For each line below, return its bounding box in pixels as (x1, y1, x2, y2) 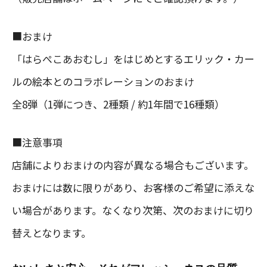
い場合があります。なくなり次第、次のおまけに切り (12, 202, 254, 218)
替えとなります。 (12, 225, 91, 240)
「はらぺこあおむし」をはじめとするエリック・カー (12, 51, 254, 66)
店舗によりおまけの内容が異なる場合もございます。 (12, 157, 254, 172)
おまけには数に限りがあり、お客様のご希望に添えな (12, 179, 254, 195)
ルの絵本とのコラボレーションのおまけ (12, 73, 194, 89)
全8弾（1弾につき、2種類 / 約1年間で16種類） (12, 96, 225, 111)
